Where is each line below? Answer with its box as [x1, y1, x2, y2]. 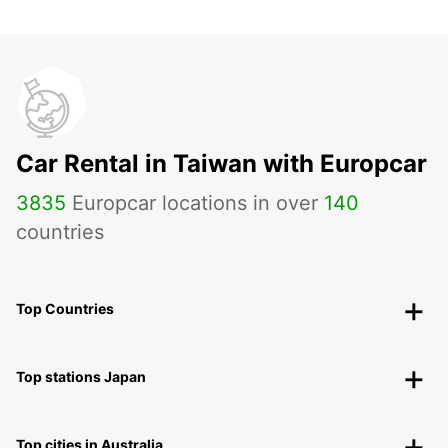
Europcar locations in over [66, 191, 324, 216]
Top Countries [16, 300, 114, 318]
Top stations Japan [16, 368, 146, 386]
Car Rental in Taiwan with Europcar [16, 149, 427, 179]
